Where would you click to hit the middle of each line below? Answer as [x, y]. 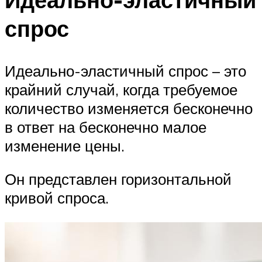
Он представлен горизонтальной [118, 179]
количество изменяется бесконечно [129, 108]
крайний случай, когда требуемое [121, 89]
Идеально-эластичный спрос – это [125, 70]
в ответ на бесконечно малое [106, 127]
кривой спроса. [57, 198]
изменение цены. [65, 145]
